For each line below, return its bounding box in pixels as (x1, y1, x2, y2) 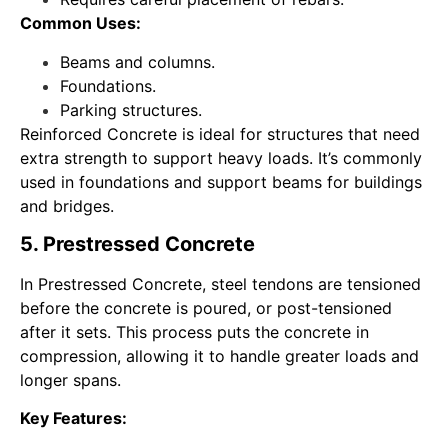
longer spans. (20, 370, 121, 391)
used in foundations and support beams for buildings (20, 171, 422, 192)
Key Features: (20, 408, 127, 429)
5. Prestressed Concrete (20, 232, 255, 257)
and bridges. (20, 195, 114, 216)
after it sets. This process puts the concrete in (20, 322, 369, 343)
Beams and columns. (60, 51, 215, 72)
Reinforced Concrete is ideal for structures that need (20, 123, 420, 144)
